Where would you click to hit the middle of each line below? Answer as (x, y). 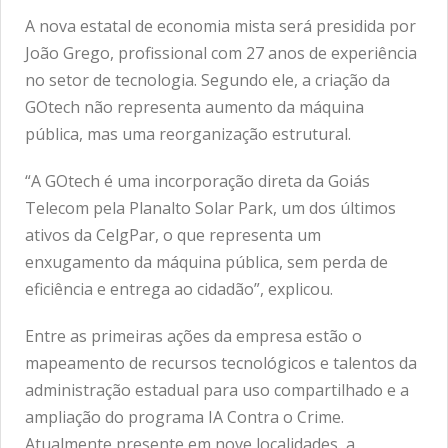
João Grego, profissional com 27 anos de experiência (221, 52)
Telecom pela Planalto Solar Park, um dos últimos (210, 207)
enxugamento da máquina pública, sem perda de (206, 261)
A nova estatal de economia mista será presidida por (220, 25)
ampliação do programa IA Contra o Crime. (184, 416)
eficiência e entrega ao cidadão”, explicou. (179, 288)
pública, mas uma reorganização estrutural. (188, 133)
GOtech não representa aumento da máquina (194, 106)
